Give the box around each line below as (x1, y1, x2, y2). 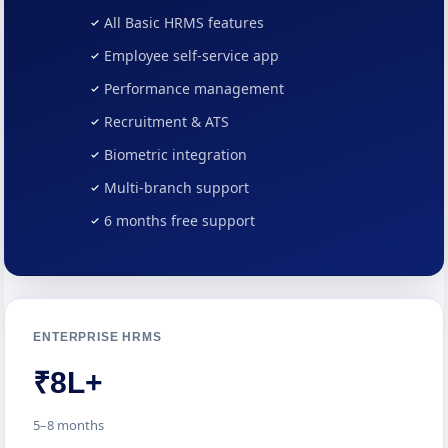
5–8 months (33, 416, 105, 434)
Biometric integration (103, 145, 247, 164)
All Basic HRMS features (103, 13, 264, 32)
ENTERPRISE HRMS (33, 330, 162, 344)
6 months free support (103, 211, 255, 230)
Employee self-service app (103, 46, 279, 65)
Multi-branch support (103, 178, 249, 197)
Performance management (103, 79, 284, 98)
